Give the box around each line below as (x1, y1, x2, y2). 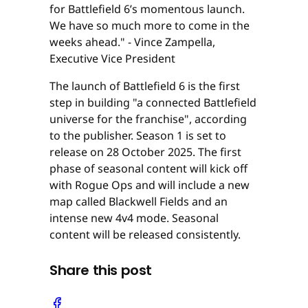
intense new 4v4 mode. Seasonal (49, 210, 219, 226)
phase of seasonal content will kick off (49, 161, 247, 177)
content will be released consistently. (49, 227, 241, 243)
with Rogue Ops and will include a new (49, 177, 250, 193)
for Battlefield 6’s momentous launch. (49, 1, 245, 17)
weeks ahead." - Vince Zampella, (49, 34, 215, 50)
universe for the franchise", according (49, 111, 247, 127)
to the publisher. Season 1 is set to (49, 128, 226, 144)
